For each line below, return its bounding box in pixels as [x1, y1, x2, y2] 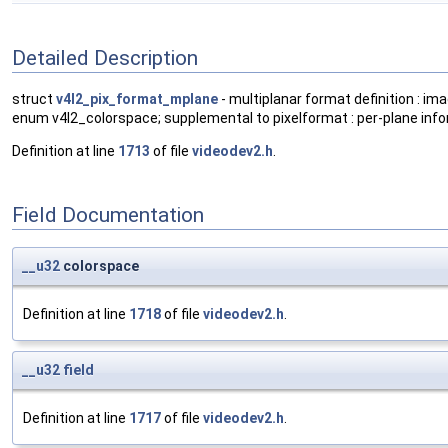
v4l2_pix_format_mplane [56, 91, 218, 108]
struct [12, 91, 56, 108]
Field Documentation [12, 202, 204, 227]
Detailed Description [12, 45, 198, 70]
